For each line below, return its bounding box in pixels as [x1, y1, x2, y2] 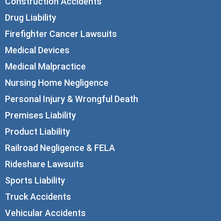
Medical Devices [5, 44, 70, 55]
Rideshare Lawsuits [5, 158, 84, 169]
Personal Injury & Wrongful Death [5, 93, 138, 104]
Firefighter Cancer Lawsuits [5, 28, 117, 39]
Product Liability [5, 126, 70, 137]
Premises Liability [5, 110, 76, 120]
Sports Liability [5, 175, 65, 185]
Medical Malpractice [5, 61, 86, 72]
